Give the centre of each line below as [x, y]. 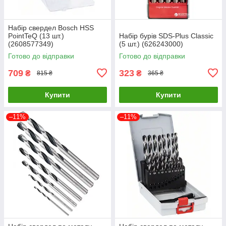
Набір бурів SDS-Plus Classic [166, 36]
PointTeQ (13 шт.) [36, 36]
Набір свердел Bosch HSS [51, 27]
